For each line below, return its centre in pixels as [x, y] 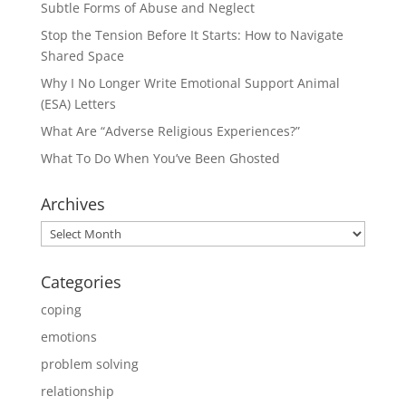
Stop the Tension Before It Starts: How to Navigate [192, 35]
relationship [77, 391]
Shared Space [82, 56]
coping [61, 310]
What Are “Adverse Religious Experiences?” [170, 131]
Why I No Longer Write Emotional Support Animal [190, 83]
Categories [81, 282]
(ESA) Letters [78, 104]
